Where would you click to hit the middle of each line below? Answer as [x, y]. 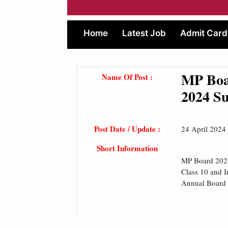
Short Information [127, 148]
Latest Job [144, 33]
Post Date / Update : [127, 129]
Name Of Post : [127, 77]
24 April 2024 [204, 129]
